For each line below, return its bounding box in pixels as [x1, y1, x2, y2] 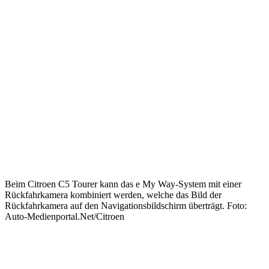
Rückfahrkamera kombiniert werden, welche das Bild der [5, 190, 222, 200]
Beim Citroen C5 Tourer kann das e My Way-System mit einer [5, 179, 241, 189]
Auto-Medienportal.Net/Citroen [5, 211, 124, 222]
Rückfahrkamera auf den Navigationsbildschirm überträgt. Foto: [5, 201, 247, 211]
